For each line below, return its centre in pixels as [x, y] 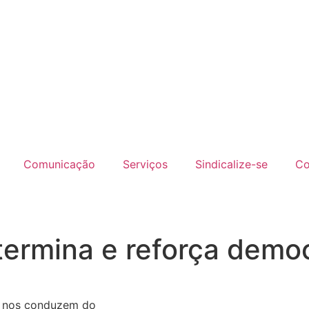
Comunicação [59, 164]
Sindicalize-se [231, 164]
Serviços [145, 164]
